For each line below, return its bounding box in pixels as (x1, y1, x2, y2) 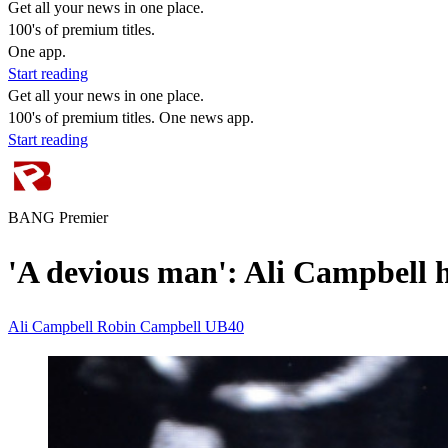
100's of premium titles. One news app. (8, 109, 254, 126)
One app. (8, 43, 66, 60)
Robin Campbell (97, 317, 205, 335)
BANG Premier (8, 209, 108, 226)
